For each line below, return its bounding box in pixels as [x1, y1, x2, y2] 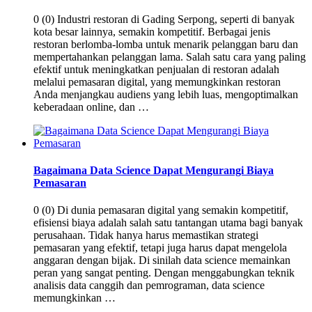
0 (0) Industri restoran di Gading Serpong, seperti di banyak [33, 13, 295, 25]
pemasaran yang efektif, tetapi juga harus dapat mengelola [33, 242, 287, 254]
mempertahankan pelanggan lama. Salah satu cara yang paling [33, 50, 306, 63]
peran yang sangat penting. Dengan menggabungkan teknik [33, 267, 295, 279]
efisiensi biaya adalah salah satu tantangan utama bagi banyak [33, 217, 303, 229]
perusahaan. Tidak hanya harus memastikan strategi [33, 229, 258, 242]
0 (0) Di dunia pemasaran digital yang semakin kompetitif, [33, 204, 288, 217]
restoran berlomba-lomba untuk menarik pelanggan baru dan [33, 38, 298, 50]
